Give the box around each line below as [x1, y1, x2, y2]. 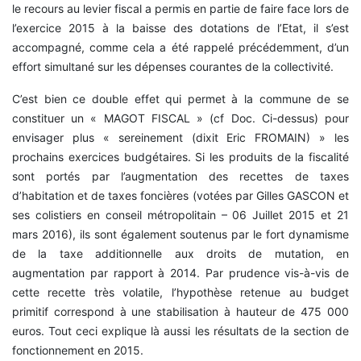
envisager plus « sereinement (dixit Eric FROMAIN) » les [12, 130, 349, 144]
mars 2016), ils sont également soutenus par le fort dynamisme [12, 226, 349, 241]
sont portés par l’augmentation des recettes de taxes [12, 168, 349, 183]
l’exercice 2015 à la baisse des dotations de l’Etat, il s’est [12, 20, 349, 35]
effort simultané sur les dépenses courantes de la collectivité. [12, 59, 334, 73]
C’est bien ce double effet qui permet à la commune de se [12, 91, 349, 106]
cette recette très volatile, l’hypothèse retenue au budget [12, 284, 349, 299]
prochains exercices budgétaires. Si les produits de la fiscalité [12, 149, 349, 164]
